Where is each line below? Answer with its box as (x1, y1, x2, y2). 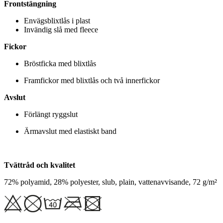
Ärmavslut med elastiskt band (24, 126, 116, 135)
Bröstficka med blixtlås (24, 59, 96, 68)
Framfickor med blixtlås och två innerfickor (24, 76, 160, 85)
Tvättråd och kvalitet (4, 160, 75, 169)
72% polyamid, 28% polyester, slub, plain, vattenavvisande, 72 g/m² (4, 177, 217, 186)
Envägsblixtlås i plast (24, 16, 90, 25)
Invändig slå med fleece (24, 25, 98, 34)
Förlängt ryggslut (24, 110, 78, 118)
